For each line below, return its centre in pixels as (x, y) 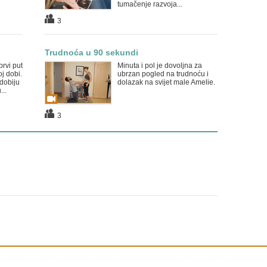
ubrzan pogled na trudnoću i (163, 74)
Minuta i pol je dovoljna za (159, 66)
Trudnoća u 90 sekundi (91, 52)
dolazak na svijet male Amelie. (166, 82)
